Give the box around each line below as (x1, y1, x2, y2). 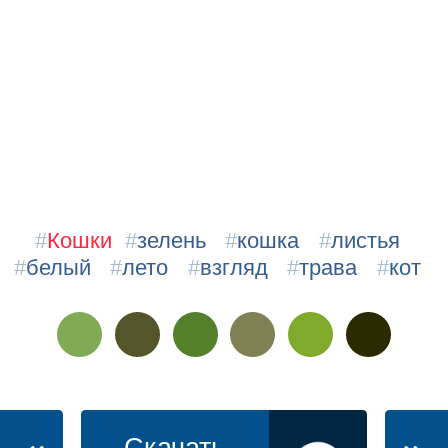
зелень (137, 227, 207, 253)
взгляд (199, 254, 268, 280)
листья (330, 227, 400, 253)
